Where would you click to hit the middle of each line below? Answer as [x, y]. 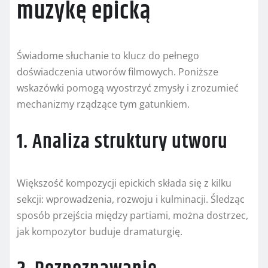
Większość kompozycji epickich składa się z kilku [124, 183]
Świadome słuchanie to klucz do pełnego [108, 56]
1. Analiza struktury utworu [122, 142]
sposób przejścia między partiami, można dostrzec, [133, 216]
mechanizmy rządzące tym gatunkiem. [103, 104]
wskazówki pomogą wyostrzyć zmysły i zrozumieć [128, 88]
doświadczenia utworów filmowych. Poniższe [118, 72]
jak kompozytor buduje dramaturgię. [100, 232]
